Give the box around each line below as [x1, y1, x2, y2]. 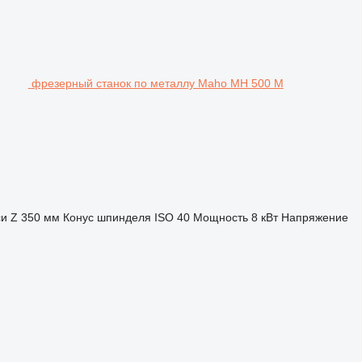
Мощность [192, 210, 248, 224]
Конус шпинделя [62, 210, 151, 224]
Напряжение [280, 210, 348, 224]
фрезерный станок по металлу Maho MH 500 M [31, 76, 284, 90]
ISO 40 [154, 210, 190, 224]
